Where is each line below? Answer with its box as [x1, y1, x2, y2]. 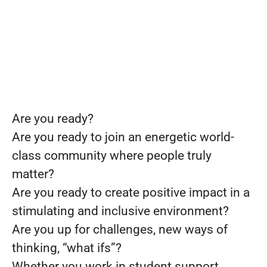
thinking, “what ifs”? [12, 240, 122, 255]
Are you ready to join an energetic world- [12, 129, 234, 144]
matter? [12, 166, 54, 181]
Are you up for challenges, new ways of [12, 222, 228, 237]
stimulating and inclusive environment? [12, 203, 229, 218]
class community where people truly [12, 148, 212, 163]
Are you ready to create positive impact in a [12, 185, 250, 200]
